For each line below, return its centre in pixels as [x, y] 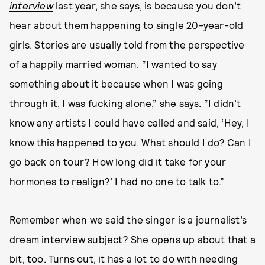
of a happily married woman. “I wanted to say [113, 64]
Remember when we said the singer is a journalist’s [128, 219]
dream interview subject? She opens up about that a [133, 239]
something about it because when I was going [117, 83]
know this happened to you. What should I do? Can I [131, 142]
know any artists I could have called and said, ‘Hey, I [130, 122]
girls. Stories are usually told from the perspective [127, 44]
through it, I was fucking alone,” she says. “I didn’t [125, 103]
